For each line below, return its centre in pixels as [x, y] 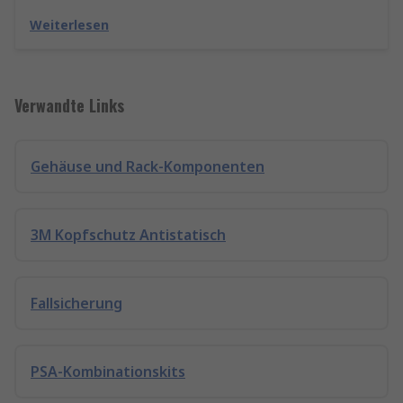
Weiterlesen [69, 25]
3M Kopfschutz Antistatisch [128, 235]
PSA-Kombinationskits [108, 372]
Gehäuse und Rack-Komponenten [148, 166]
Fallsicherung [76, 303]
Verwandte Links [69, 105]
